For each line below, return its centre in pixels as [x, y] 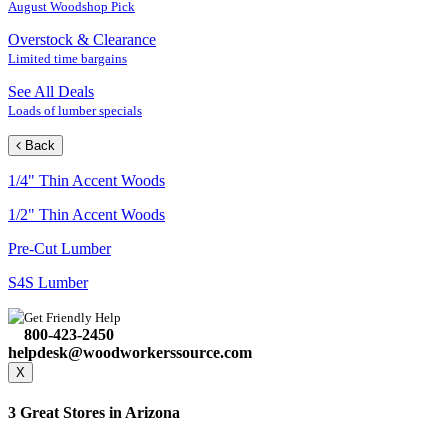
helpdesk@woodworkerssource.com [130, 353]
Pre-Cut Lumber [59, 249]
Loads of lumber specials [75, 111]
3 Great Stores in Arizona [94, 413]
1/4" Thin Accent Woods [86, 181]
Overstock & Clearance [82, 40]
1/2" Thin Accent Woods [86, 215]
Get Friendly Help [72, 318]
